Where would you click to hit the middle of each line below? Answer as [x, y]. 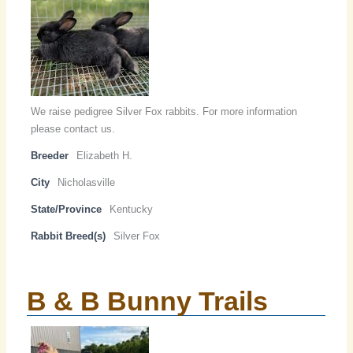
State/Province [67, 210]
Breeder [50, 156]
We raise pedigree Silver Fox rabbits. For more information [164, 112]
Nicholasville [87, 183]
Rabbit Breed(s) [69, 236]
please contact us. [73, 129]
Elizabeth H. [105, 156]
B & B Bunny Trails [148, 301]
